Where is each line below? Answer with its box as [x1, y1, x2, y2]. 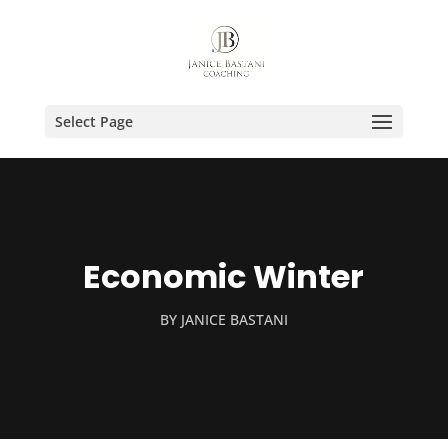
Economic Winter [83, 254, 365, 299]
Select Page [54, 112, 133, 131]
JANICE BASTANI [180, 310, 288, 329]
